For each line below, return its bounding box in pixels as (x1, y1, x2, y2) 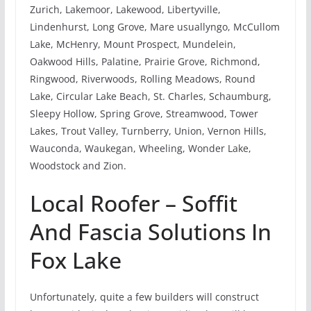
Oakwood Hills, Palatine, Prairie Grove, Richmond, (29, 54, 260, 68)
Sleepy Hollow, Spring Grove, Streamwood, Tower (29, 106, 258, 120)
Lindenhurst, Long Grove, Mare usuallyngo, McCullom (29, 19, 280, 33)
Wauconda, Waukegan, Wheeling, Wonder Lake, (29, 141, 251, 155)
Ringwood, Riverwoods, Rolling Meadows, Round (29, 72, 255, 85)
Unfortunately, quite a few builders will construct (29, 289, 259, 303)
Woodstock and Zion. (29, 158, 126, 172)
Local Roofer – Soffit (29, 187, 237, 218)
